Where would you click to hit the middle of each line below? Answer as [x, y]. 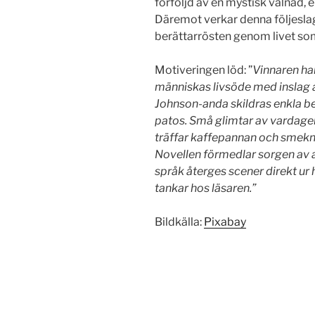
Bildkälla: [179, 222]
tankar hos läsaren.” [205, 188]
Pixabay [225, 222]
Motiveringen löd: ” [204, 70]
